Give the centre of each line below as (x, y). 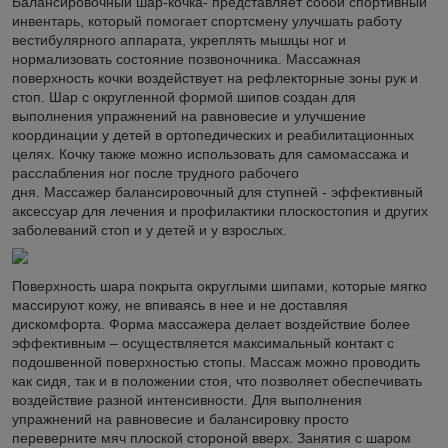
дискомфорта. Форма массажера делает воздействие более (211, 323)
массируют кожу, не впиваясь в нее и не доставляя (180, 304)
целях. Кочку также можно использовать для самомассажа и (210, 153)
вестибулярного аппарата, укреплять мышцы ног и (179, 39)
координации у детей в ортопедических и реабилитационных (213, 134)
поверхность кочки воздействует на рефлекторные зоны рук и (215, 77)
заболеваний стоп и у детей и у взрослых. (149, 229)
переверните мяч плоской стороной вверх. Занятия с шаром (211, 437)
